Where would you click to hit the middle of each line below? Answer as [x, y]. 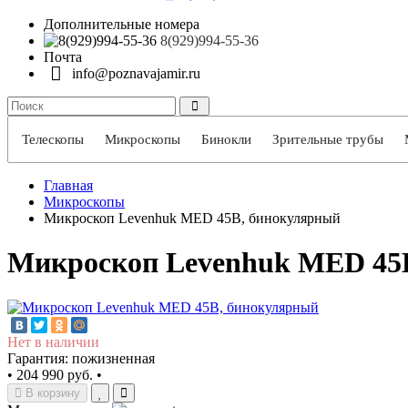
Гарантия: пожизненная [81, 359]
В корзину [53, 393]
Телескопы [53, 139]
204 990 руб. [55, 375]
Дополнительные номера [122, 24]
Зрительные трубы [328, 139]
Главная [68, 185]
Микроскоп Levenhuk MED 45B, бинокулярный [192, 218]
